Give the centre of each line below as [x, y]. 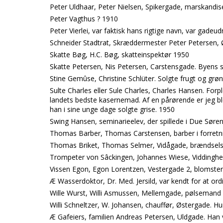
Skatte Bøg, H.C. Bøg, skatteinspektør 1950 [119, 55]
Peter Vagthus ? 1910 [84, 19]
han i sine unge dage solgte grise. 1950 [112, 109]
